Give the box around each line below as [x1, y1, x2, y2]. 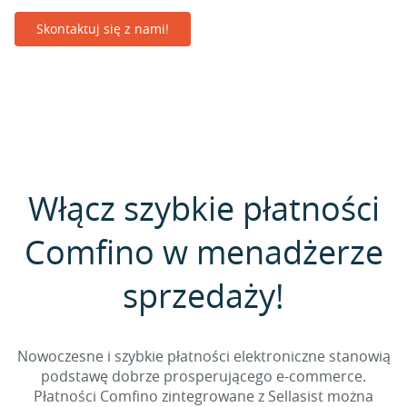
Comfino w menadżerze [24, 230, 383, 273]
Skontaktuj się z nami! [36, 20, 169, 37]
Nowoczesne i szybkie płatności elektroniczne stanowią [16, 346, 391, 366]
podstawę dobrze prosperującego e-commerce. [41, 366, 366, 386]
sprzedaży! [123, 273, 284, 317]
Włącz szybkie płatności [27, 186, 380, 230]
